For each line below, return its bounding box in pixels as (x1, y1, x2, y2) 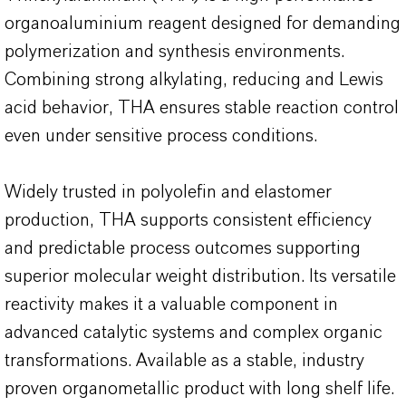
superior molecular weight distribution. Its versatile (5, 267, 396, 285)
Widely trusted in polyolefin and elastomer (5, 183, 332, 201)
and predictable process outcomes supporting (5, 239, 361, 257)
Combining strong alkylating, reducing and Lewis (5, 71, 383, 89)
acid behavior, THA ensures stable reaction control (5, 99, 399, 117)
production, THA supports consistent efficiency (5, 211, 372, 229)
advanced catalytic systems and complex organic (5, 324, 382, 342)
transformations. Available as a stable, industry (5, 352, 364, 370)
